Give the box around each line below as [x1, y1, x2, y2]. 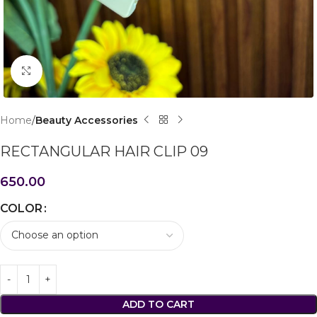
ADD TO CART [122, 297, 195, 311]
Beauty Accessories [35, 113, 138, 127]
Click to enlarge [42, 65, 118, 76]
